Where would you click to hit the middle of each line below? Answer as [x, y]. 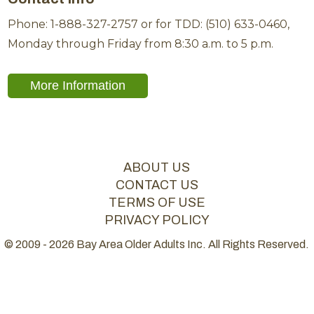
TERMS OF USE [157, 203]
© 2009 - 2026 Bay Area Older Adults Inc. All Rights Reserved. [157, 245]
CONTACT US [157, 185]
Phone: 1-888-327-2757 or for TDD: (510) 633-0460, [149, 25]
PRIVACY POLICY [157, 220]
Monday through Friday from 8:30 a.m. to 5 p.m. [141, 44]
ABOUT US [157, 168]
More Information [78, 86]
